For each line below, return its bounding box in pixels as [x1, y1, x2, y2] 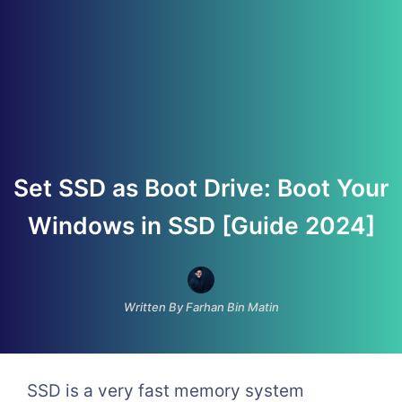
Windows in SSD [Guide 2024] [27, 211, 375, 240]
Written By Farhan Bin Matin [123, 300, 279, 314]
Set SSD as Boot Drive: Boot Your [13, 173, 389, 202]
